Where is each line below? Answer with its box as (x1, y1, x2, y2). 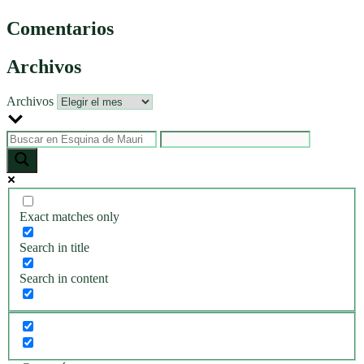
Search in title (19, 240, 89, 255)
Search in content (19, 271, 108, 286)
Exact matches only (19, 210, 119, 224)
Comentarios (6, 18, 114, 39)
